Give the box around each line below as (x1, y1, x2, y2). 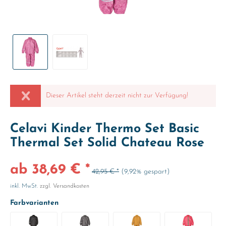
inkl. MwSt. (10, 183, 40, 189)
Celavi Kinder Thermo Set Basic (10, 123, 199, 135)
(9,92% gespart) (121, 168, 170, 176)
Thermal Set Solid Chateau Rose (10, 137, 204, 149)
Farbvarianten (10, 199, 59, 207)
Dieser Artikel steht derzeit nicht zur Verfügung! (46, 92, 189, 99)
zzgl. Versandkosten (40, 183, 89, 189)
